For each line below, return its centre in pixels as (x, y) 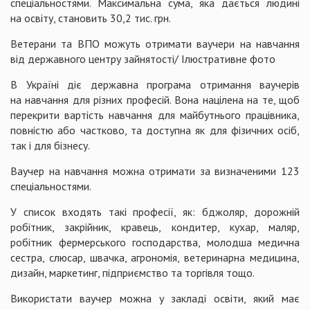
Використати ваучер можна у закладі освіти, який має (155, 298)
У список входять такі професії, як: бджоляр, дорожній (155, 211)
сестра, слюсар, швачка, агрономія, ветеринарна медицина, (155, 257)
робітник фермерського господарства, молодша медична (155, 242)
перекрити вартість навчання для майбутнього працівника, (155, 115)
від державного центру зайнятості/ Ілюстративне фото (143, 58)
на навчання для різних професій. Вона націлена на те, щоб (155, 99)
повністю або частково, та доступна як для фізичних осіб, (155, 130)
